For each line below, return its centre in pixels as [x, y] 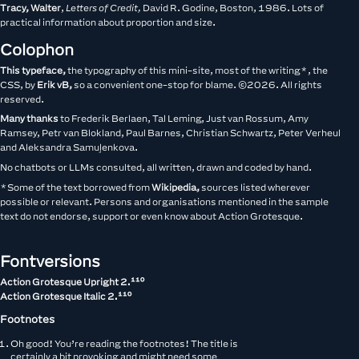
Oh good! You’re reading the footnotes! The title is [125, 343]
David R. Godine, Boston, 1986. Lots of [232, 7]
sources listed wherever [255, 187]
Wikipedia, [175, 187]
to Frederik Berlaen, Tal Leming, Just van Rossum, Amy [184, 119]
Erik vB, [54, 84]
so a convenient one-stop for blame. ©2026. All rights [197, 84]
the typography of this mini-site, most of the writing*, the [197, 70]
